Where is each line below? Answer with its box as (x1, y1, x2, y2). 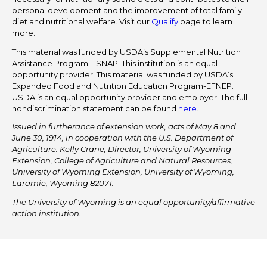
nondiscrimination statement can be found (12, 104, 178, 114)
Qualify (151, 17, 178, 27)
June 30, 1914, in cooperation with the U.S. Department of (12, 133, 233, 143)
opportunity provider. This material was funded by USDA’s (12, 70, 233, 80)
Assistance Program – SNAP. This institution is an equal (12, 58, 218, 69)
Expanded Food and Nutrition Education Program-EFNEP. (12, 81, 234, 91)
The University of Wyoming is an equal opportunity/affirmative (12, 197, 255, 207)
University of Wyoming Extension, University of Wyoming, (12, 167, 234, 177)
